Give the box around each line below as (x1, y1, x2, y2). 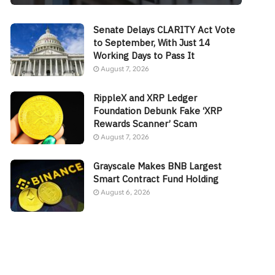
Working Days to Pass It (93, 49, 195, 61)
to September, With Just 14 (93, 36, 211, 48)
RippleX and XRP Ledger (93, 91, 198, 104)
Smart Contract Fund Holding (93, 172, 219, 185)
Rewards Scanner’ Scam (93, 117, 198, 130)
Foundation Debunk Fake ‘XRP (93, 104, 223, 117)
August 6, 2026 (99, 187, 151, 196)
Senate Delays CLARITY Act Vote (93, 23, 236, 36)
